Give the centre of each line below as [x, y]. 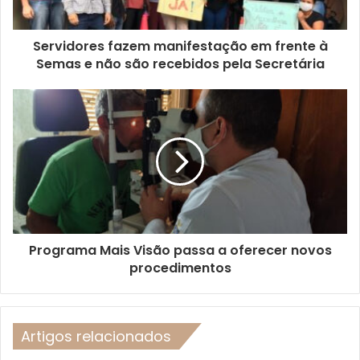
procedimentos [180, 268]
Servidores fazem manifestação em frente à [180, 47]
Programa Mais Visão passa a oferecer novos [180, 251]
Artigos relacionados [96, 337]
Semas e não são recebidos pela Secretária [180, 64]
